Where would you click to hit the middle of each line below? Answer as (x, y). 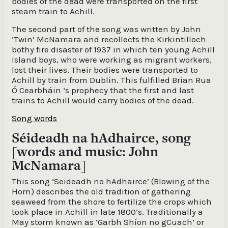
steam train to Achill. (53, 11)
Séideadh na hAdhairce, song (101, 138)
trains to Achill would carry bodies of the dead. (103, 100)
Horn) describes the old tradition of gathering (101, 191)
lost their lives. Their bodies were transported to (105, 70)
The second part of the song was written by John (106, 29)
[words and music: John (85, 151)
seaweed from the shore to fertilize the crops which (112, 202)
